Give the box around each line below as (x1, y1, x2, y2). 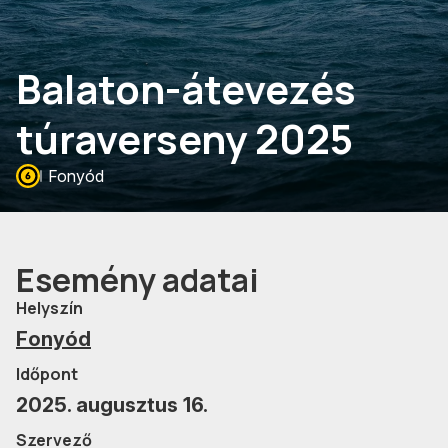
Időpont (16, 362, 78, 385)
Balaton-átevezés (16, 60, 356, 116)
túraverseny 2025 (16, 110, 353, 166)
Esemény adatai (16, 257, 259, 302)
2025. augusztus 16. (16, 392, 208, 417)
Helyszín (16, 296, 83, 319)
